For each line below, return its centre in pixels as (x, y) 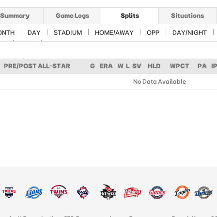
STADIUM (68, 32)
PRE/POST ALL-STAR (37, 66)
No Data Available (160, 81)
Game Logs (72, 15)
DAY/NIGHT (190, 32)
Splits (130, 15)
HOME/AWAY (114, 32)
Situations (187, 15)
